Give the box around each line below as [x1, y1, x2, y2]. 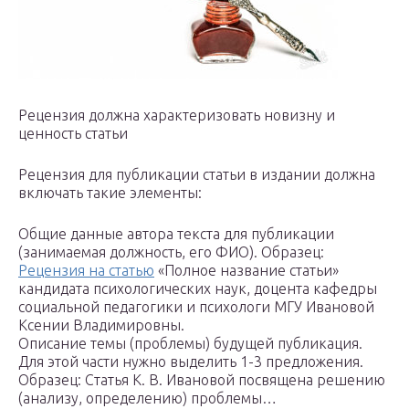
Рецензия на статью [18, 262, 154, 279]
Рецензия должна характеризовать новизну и [18, 107, 335, 124]
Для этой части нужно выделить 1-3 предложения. [18, 353, 363, 371]
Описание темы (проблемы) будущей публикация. [18, 335, 362, 352]
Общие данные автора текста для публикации [18, 225, 334, 243]
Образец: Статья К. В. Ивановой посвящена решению [18, 372, 385, 389]
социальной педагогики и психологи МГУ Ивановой [18, 299, 374, 316]
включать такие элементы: [18, 184, 202, 202]
